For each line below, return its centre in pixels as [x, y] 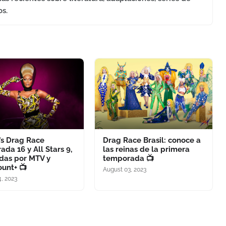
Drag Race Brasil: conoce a [152, 140]
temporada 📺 [128, 158]
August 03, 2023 [124, 169]
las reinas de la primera [146, 149]
